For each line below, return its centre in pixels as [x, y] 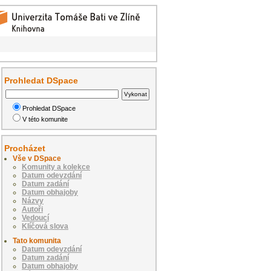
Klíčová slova [45, 226]
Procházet [25, 148]
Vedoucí [35, 217]
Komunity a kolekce [56, 167]
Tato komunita [37, 240]
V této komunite [45, 119]
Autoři [32, 209]
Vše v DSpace [37, 158]
